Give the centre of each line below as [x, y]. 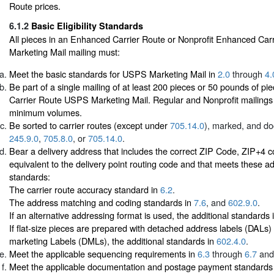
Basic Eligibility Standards [87, 26]
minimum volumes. [46, 112]
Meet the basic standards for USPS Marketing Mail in [113, 73]
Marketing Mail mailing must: [65, 52]
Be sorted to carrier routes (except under [90, 125]
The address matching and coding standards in [102, 202]
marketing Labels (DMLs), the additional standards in [113, 240]
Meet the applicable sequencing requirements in [103, 253]
